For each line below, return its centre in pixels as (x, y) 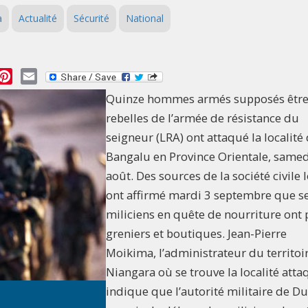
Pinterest (36, 75)
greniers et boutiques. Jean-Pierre (196, 234)
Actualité (38, 18)
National (145, 18)
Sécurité (91, 18)
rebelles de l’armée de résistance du (202, 118)
